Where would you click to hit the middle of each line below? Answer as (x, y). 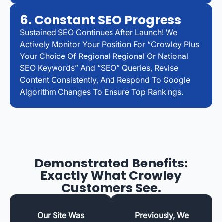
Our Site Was (60, 215)
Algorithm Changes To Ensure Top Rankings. (102, 91)
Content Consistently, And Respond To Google (105, 80)
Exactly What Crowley (111, 175)
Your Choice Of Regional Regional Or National (104, 56)
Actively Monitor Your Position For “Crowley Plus (110, 44)
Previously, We (162, 215)
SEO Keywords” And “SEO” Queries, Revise (99, 68)
